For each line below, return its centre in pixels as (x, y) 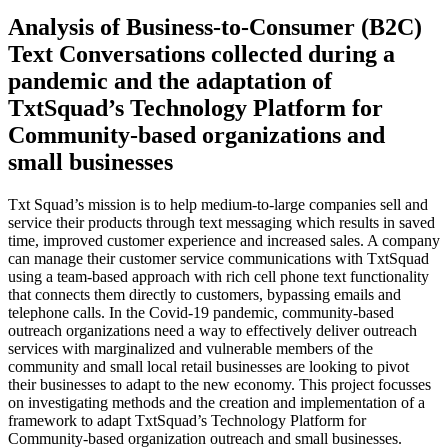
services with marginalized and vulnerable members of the (190, 348)
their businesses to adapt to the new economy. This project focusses (219, 384)
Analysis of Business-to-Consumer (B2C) (215, 26)
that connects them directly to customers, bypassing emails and (204, 294)
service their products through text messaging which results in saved (221, 222)
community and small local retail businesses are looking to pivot (208, 366)
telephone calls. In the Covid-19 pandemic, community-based (201, 312)
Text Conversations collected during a (201, 53)
